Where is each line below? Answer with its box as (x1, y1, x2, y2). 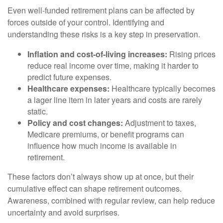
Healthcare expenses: (27, 83, 110, 95)
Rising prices (167, 48, 216, 60)
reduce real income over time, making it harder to (27, 60, 199, 72)
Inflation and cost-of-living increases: (27, 48, 167, 60)
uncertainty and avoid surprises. (7, 207, 119, 219)
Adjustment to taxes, (123, 117, 196, 129)
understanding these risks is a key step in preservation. (7, 28, 200, 40)
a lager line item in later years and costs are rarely (27, 94, 202, 106)
